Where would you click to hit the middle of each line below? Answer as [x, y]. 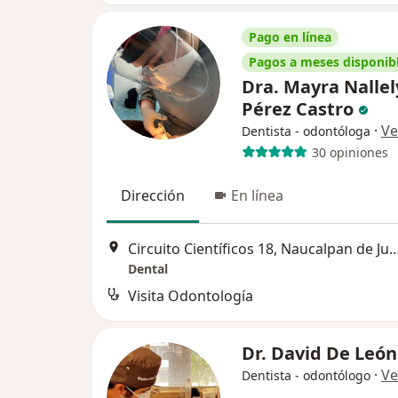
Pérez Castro [300, 109]
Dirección [153, 196]
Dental [148, 268]
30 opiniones [350, 152]
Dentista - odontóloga [306, 131]
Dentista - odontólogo [306, 375]
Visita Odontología [191, 295]
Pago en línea [290, 37]
